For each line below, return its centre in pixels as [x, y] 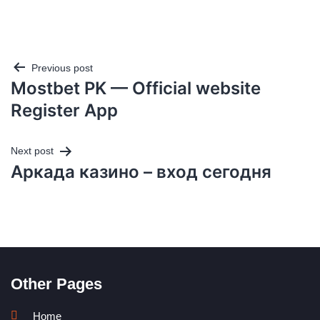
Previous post [62, 68]
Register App [64, 111]
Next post [32, 151]
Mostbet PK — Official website [136, 89]
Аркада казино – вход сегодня [141, 171]
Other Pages [56, 284]
